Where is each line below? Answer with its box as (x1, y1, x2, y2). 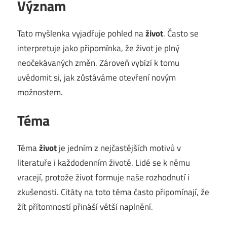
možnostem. (17, 85, 63, 99)
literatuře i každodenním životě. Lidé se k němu (17, 156, 190, 169)
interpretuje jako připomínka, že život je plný (17, 41, 179, 55)
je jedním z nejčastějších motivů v (57, 141, 181, 155)
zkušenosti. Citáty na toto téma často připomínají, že (17, 185, 209, 199)
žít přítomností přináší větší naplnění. (17, 200, 153, 213)
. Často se (163, 26, 199, 40)
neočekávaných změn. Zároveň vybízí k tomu (17, 56, 179, 69)
